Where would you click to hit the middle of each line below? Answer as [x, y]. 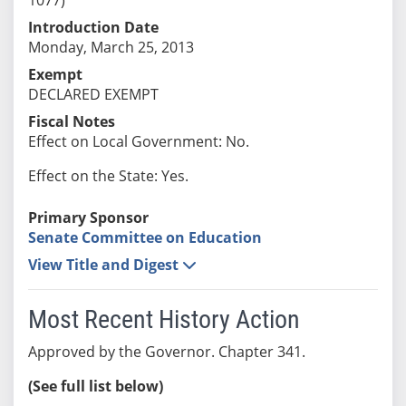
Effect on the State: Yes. [108, 175]
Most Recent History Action [164, 319]
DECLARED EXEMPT [93, 94]
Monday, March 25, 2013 [111, 47]
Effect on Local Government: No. [138, 141]
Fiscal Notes [71, 121]
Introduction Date [93, 27]
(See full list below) [95, 386]
